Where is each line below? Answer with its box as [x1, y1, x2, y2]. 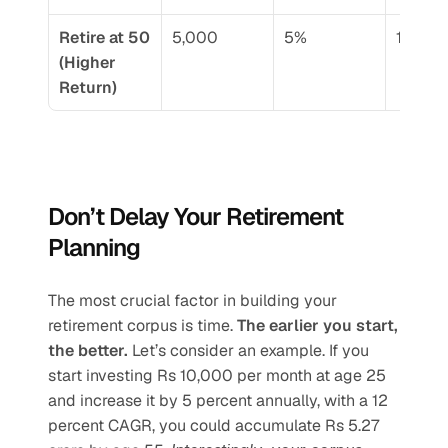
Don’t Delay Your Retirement [48, 201, 343, 232]
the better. [48, 340, 128, 361]
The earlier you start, [237, 315, 398, 336]
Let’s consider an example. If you [128, 340, 369, 361]
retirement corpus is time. [48, 315, 237, 336]
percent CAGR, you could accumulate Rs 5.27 [48, 415, 379, 436]
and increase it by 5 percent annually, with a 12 [48, 390, 388, 411]
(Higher [59, 52, 116, 73]
